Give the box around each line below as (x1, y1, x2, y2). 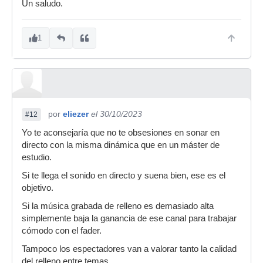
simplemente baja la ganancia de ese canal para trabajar (22, 214, 237, 223)
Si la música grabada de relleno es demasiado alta (22, 201, 214, 211)
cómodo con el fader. (22, 226, 102, 235)
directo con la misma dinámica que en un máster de (22, 140, 220, 150)
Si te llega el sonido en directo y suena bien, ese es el (22, 171, 225, 180)
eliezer (63, 109, 89, 119)
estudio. (22, 153, 52, 162)
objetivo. (22, 183, 53, 193)
